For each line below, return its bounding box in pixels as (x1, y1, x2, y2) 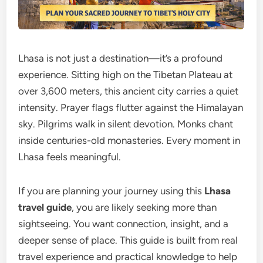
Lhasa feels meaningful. (18, 151, 122, 163)
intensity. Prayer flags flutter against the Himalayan (18, 102, 244, 114)
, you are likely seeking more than (72, 201, 217, 214)
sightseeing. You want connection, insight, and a (18, 218, 229, 230)
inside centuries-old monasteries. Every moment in (18, 134, 241, 147)
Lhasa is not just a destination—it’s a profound (18, 52, 223, 65)
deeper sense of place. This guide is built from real (18, 234, 238, 247)
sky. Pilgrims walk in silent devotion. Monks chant (18, 118, 234, 130)
